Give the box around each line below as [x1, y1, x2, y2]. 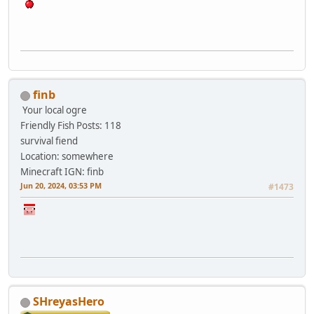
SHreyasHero [33, 294, 104, 310]
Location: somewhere [20, 150, 114, 163]
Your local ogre [22, 104, 87, 117]
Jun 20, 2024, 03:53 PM [20, 180, 102, 191]
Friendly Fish [20, 119, 74, 132]
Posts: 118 [76, 119, 121, 132]
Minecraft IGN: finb [20, 165, 104, 179]
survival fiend [20, 135, 78, 148]
